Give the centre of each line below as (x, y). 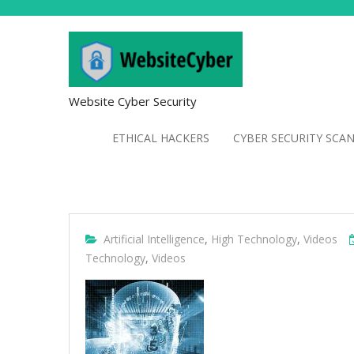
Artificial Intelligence (154, 239)
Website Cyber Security (133, 101)
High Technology (254, 239)
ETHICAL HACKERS (161, 138)
